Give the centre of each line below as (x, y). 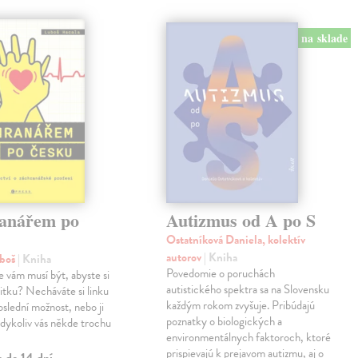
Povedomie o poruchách (221, 274)
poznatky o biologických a (225, 322)
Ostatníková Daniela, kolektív (236, 240)
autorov (185, 258)
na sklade (325, 38)
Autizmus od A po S (241, 221)
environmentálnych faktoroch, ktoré (249, 338)
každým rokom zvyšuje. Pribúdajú (241, 306)
